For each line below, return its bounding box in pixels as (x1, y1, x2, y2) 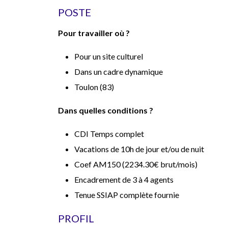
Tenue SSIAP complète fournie (74, 190, 179, 199)
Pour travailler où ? (58, 28, 130, 38)
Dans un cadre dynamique (74, 67, 163, 76)
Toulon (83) (74, 82, 116, 92)
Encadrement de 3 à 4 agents (74, 175, 174, 184)
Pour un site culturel (74, 51, 143, 61)
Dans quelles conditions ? (58, 105, 153, 115)
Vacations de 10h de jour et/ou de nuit (74, 144, 204, 154)
